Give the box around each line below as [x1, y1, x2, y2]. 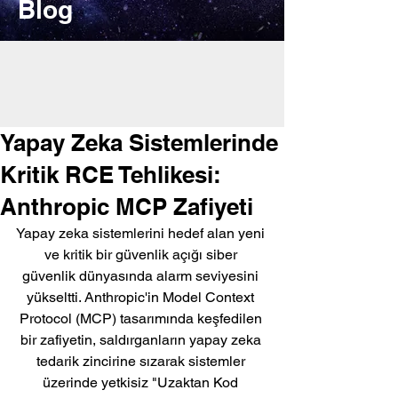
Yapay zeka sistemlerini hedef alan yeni [16, 225, 268, 242]
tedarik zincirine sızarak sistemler [36, 353, 249, 370]
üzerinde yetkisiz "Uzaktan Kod [43, 374, 242, 391]
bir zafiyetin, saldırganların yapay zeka [20, 331, 265, 348]
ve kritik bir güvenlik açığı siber [44, 246, 241, 263]
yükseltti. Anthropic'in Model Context [27, 289, 258, 306]
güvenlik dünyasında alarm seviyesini [22, 267, 262, 284]
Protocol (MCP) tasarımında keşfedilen [19, 310, 266, 327]
